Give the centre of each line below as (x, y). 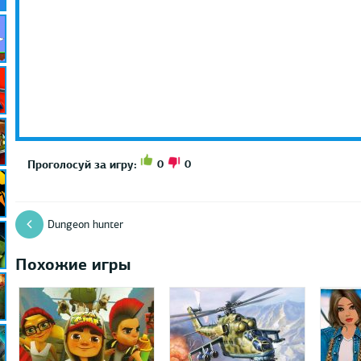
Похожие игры (73, 264)
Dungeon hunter (85, 224)
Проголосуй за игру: (82, 164)
